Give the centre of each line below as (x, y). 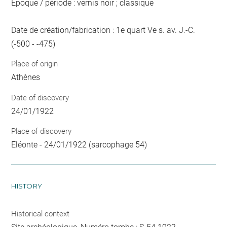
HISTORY (27, 186)
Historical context (41, 214)
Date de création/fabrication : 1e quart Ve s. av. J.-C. (103, 30)
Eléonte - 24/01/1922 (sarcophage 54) (79, 145)
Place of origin (35, 64)
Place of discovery (42, 131)
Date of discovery (40, 98)
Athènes (26, 78)
